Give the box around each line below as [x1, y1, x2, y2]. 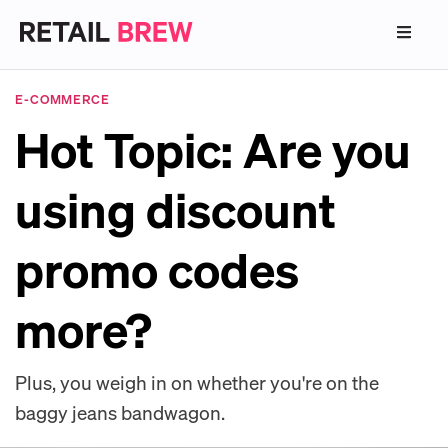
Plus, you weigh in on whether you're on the [15, 370, 379, 394]
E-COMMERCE [15, 90, 110, 107]
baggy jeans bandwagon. [15, 400, 225, 424]
